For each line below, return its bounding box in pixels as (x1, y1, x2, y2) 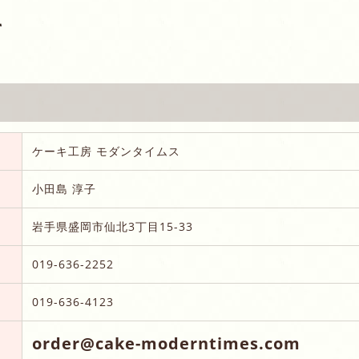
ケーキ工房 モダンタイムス (32, 143, 180, 159)
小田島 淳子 (32, 180, 96, 196)
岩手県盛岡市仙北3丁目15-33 (32, 218, 193, 234)
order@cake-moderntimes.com (32, 332, 301, 354)
